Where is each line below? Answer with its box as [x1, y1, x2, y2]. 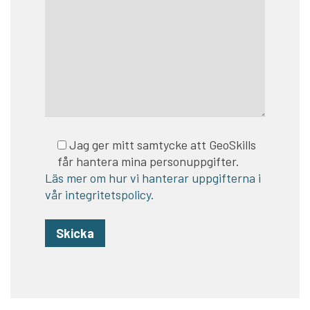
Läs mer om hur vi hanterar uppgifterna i [45, 170, 261, 185]
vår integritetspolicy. [45, 186, 154, 202]
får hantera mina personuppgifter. [57, 153, 239, 169]
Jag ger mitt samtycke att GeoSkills [69, 136, 256, 152]
